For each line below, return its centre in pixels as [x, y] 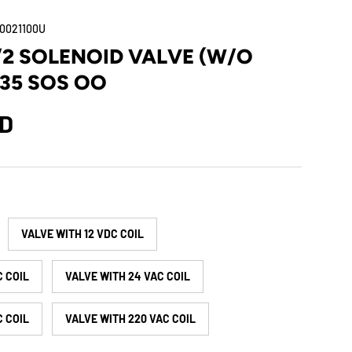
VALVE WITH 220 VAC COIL [131, 319]
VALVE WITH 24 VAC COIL [128, 277]
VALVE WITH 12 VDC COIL [83, 234]
